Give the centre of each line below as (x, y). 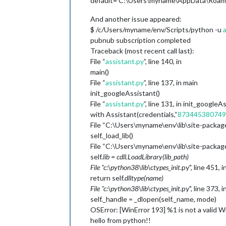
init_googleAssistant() (125, 93)
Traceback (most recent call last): (142, 51)
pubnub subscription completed (140, 40)
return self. (107, 178)
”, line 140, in (163, 61)
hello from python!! (121, 220)
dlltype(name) (144, 178)
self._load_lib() (112, 135)
